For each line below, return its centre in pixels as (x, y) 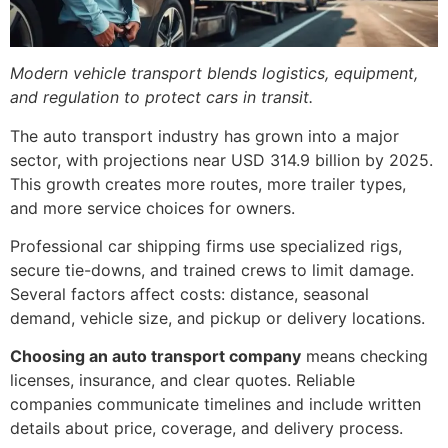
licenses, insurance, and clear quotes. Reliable (182, 380)
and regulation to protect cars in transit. (161, 97)
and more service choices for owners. (152, 207)
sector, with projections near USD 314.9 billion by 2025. (221, 159)
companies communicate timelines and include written (215, 404)
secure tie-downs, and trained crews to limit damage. (212, 270)
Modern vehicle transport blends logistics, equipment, (214, 73)
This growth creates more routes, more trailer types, (208, 183)
